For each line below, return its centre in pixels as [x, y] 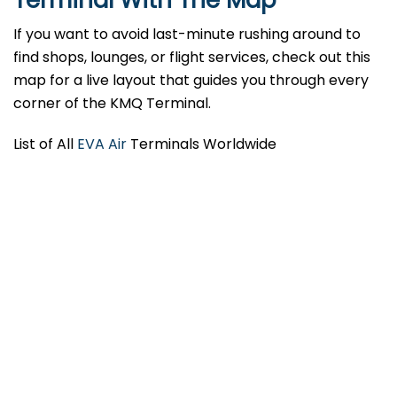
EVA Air [102, 144]
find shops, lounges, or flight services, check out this [192, 58]
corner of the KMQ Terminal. [112, 104]
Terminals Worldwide [202, 144]
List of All [45, 144]
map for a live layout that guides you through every [191, 81]
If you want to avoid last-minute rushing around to [187, 35]
